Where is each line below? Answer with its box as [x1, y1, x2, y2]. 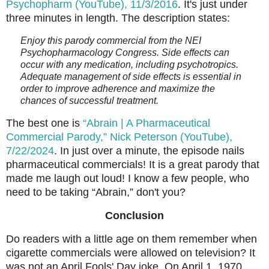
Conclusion [105, 209, 164, 222]
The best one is [6, 117, 83, 129]
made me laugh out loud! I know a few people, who [6, 172, 249, 184]
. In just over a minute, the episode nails [54, 145, 244, 157]
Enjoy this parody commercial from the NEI [20, 35, 201, 46]
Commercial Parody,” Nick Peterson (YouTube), [6, 131, 232, 143]
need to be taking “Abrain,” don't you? [6, 186, 186, 198]
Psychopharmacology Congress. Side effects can [20, 47, 229, 58]
